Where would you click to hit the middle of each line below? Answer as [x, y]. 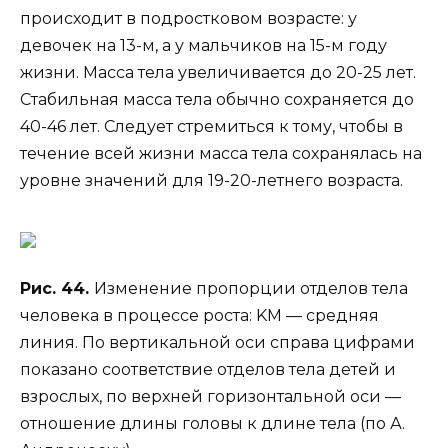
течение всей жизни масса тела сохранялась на [221, 153]
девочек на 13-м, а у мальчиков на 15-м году [203, 45]
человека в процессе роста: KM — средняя [199, 316]
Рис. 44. [57, 289]
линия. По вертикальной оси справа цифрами [217, 343]
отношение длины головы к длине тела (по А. [212, 424]
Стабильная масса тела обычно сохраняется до [217, 99]
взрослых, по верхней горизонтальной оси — [210, 397]
